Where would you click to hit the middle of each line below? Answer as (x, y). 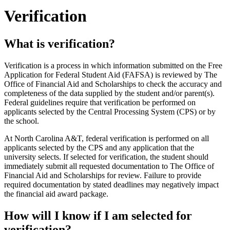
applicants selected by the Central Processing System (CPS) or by (110, 111)
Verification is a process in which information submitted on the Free (113, 65)
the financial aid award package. (56, 194)
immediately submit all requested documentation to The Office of (109, 166)
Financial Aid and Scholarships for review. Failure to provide (103, 175)
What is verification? (60, 43)
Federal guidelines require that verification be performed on (100, 102)
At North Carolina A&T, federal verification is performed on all (107, 138)
